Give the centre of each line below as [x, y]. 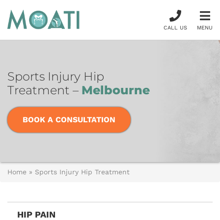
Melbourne [116, 90]
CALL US [175, 28]
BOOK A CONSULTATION [69, 120]
